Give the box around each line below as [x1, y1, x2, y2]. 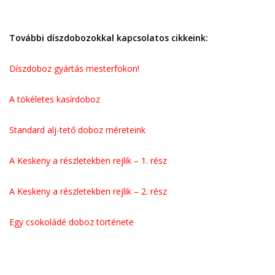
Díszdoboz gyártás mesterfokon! [9, 62, 139, 74]
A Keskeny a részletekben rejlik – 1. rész [9, 154, 167, 166]
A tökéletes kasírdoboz [9, 93, 100, 105]
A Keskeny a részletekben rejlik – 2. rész [9, 185, 167, 197]
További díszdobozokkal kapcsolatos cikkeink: [9, 31, 208, 44]
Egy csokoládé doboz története [9, 215, 134, 228]
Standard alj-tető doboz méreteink [9, 123, 145, 136]
